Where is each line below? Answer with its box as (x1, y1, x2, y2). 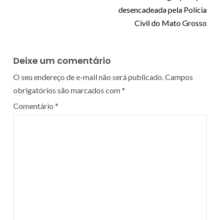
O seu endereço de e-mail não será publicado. (13, 72, 164, 82)
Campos (165, 72, 193, 82)
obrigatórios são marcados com (13, 85, 122, 95)
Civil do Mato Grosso (135, 18, 207, 28)
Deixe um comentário (13, 55, 111, 67)
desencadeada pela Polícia (118, 5, 207, 15)
